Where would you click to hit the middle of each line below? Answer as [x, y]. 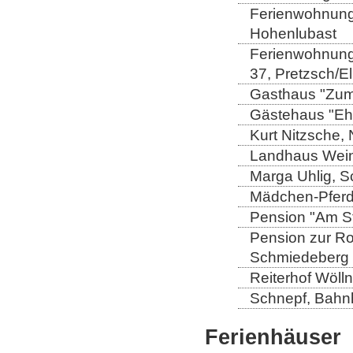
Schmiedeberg [299, 257]
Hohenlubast [293, 33]
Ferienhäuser [273, 336]
